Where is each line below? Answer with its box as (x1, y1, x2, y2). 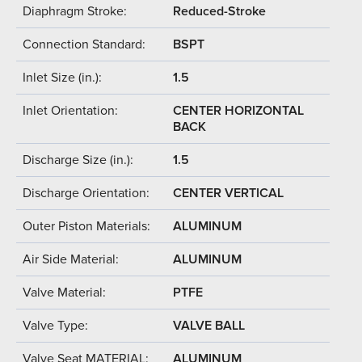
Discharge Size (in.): (23, 151, 133, 168)
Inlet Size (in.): (23, 69, 102, 86)
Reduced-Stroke (173, 2, 266, 19)
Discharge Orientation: (23, 184, 149, 201)
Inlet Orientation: (23, 102, 118, 119)
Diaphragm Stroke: (23, 2, 127, 19)
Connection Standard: (23, 36, 145, 53)
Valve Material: (23, 284, 106, 301)
